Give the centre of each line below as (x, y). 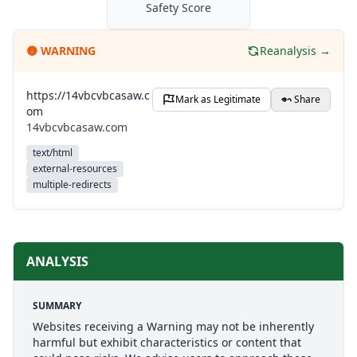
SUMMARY (57, 306)
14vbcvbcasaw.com (77, 127)
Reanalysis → (295, 51)
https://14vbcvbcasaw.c (88, 95)
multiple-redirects (72, 184)
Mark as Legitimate (218, 99)
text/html (53, 153)
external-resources (75, 169)
